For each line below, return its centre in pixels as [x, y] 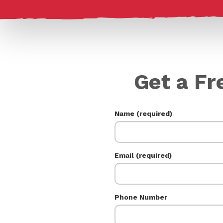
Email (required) [143, 155]
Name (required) [143, 113]
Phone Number [141, 197]
